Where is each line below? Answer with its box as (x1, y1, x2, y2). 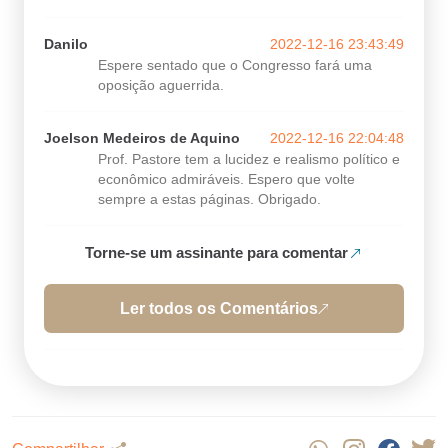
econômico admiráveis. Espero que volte (98, 171, 355, 188)
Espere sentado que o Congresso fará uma (98, 57, 372, 74)
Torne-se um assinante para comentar (85, 244, 348, 262)
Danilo (44, 36, 88, 53)
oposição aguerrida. (98, 77, 224, 94)
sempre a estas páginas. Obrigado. (98, 191, 321, 208)
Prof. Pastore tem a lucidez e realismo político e (98, 151, 400, 168)
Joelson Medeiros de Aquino (44, 130, 240, 147)
